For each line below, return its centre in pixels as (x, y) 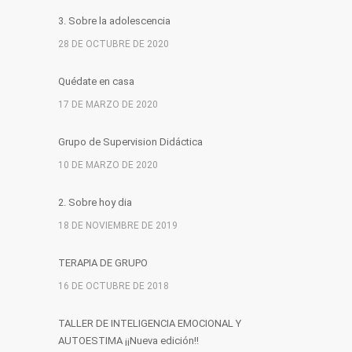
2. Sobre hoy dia (95, 202)
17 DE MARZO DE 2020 (108, 104)
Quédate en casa (96, 81)
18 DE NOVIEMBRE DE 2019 (118, 225)
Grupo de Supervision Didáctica (130, 142)
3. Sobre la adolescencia (114, 21)
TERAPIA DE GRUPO (103, 263)
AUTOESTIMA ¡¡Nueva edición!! (128, 341)
